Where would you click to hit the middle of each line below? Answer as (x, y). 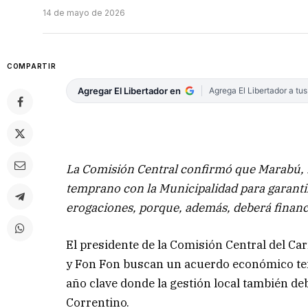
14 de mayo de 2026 (84, 13)
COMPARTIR (32, 66)
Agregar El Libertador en (130, 91)
